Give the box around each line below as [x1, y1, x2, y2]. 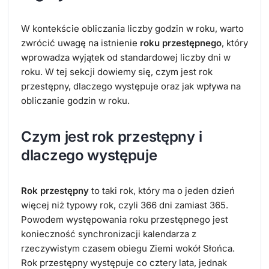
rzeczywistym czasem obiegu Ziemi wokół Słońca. [21, 242, 235, 254]
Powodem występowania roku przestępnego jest [21, 213, 228, 225]
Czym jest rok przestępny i [21, 127, 202, 145]
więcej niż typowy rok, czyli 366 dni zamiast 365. [21, 199, 228, 211]
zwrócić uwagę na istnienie [21, 37, 140, 49]
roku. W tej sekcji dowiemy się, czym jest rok [21, 65, 213, 77]
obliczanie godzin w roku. [21, 94, 130, 106]
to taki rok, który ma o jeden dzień [89, 184, 235, 196]
